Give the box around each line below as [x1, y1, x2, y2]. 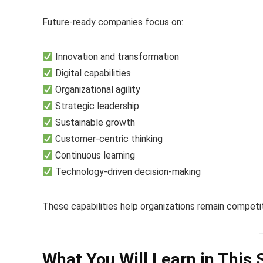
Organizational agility [53, 83, 141, 95]
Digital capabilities [53, 67, 131, 79]
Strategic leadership [53, 100, 140, 112]
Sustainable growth [53, 116, 136, 128]
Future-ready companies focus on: [42, 16, 183, 28]
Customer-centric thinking [53, 133, 163, 144]
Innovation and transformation [53, 50, 180, 62]
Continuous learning [53, 149, 136, 161]
